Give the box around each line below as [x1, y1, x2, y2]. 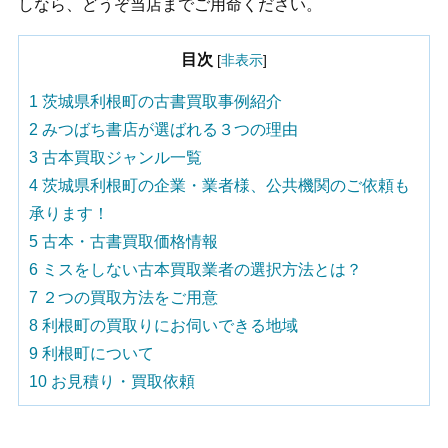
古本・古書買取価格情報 [38, 232, 218, 250]
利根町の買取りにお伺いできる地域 [38, 316, 298, 334]
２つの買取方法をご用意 [38, 288, 218, 306]
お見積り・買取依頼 [47, 372, 195, 390]
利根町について [38, 344, 154, 362]
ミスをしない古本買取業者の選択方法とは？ [38, 260, 362, 278]
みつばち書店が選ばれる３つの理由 [38, 120, 298, 138]
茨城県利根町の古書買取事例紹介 [38, 92, 282, 110]
